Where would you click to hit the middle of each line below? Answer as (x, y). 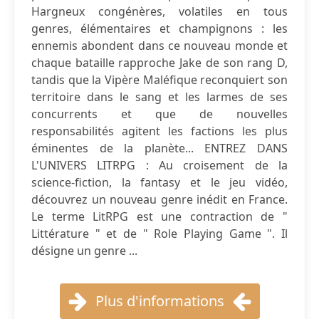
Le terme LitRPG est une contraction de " (159, 216)
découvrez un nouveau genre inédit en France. (159, 199)
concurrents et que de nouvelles (159, 114)
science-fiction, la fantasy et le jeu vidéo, (159, 182)
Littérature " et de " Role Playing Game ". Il (159, 234)
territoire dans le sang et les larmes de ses (159, 97)
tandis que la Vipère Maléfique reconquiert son (159, 80)
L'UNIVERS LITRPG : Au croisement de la (159, 165)
